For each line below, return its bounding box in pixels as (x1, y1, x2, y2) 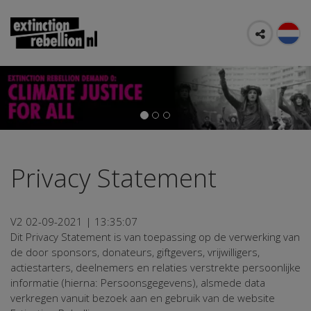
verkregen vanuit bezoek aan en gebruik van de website (10, 291, 275, 305)
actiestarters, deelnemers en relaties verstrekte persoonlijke (10, 260, 301, 275)
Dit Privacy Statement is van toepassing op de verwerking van (10, 230, 300, 244)
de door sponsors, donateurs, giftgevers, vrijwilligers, (10, 245, 260, 260)
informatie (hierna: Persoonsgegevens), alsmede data (10, 276, 265, 290)
